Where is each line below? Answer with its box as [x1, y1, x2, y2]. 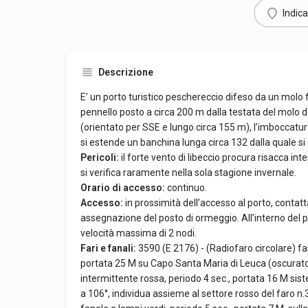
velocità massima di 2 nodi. [80, 228, 197, 239]
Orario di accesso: [80, 182, 167, 193]
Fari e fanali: [80, 243, 138, 254]
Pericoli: [80, 152, 121, 163]
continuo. [167, 182, 207, 193]
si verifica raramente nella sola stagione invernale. [80, 167, 296, 178]
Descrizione [98, 67, 153, 78]
